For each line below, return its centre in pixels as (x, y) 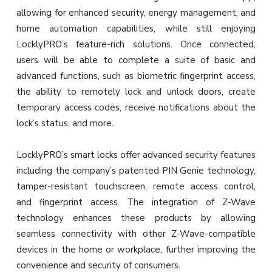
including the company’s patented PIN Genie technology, (136, 171)
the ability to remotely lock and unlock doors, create (136, 92)
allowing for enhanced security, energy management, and (136, 13)
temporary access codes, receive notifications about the (136, 108)
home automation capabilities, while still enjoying (136, 29)
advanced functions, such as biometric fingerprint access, (136, 76)
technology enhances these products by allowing (136, 218)
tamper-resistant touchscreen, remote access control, (136, 187)
